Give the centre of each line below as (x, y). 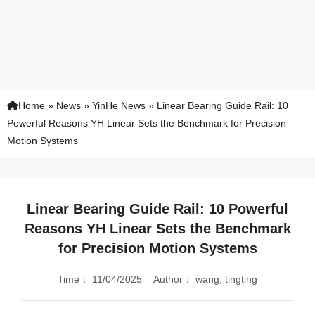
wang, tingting (225, 280)
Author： (173, 280)
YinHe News (119, 106)
